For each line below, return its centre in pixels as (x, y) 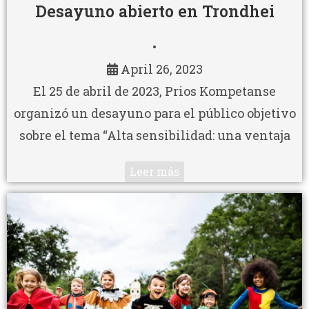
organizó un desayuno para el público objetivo (154, 113)
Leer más (154, 171)
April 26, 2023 (161, 69)
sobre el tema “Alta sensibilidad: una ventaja (154, 135)
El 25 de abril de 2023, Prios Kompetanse (154, 91)
